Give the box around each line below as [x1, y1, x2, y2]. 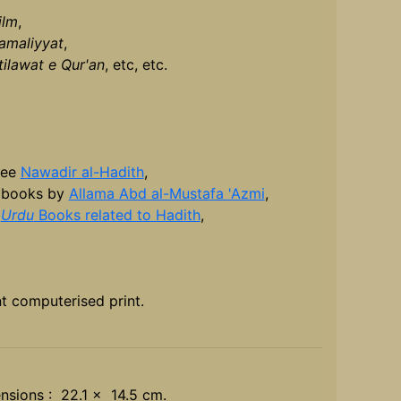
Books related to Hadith [33, 206, 200, 225]
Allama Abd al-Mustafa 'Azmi [68, 184, 265, 203]
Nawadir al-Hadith [20, 163, 144, 182]
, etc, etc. [104, 55, 167, 74]
